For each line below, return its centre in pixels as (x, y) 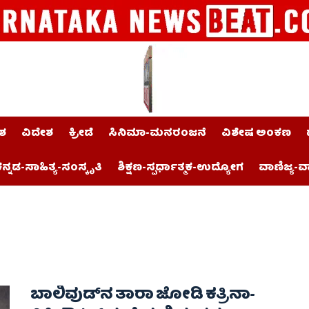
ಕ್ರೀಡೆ (81, 134)
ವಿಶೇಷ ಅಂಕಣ (256, 134)
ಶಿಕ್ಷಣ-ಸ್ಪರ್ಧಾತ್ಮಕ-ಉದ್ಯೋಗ (180, 168)
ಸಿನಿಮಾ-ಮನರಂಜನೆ (157, 134)
